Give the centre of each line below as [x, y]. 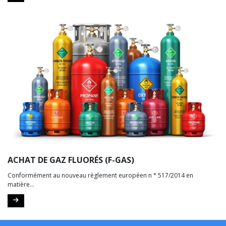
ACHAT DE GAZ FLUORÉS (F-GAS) [71, 160]
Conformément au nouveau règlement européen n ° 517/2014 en [100, 175]
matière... [21, 184]
